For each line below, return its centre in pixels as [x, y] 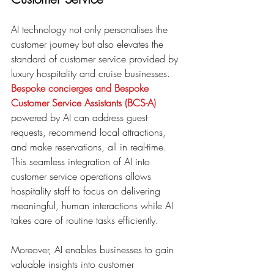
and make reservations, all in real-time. [90, 146]
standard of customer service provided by [96, 58]
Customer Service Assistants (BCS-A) [83, 102]
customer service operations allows [83, 176]
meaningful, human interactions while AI [94, 205]
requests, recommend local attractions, [90, 132]
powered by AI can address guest [81, 117]
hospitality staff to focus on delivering [87, 191]
